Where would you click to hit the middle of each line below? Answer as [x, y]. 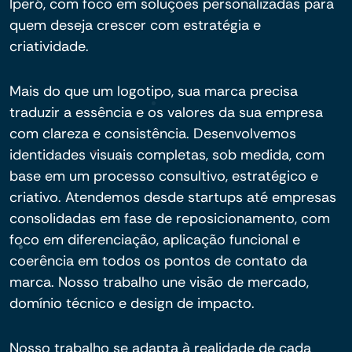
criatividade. [49, 46]
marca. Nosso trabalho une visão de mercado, [159, 282]
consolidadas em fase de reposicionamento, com [170, 218]
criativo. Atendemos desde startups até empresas [173, 197]
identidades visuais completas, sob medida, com [167, 155]
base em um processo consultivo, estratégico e [164, 176]
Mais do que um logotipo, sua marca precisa [154, 91]
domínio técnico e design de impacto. [132, 303]
